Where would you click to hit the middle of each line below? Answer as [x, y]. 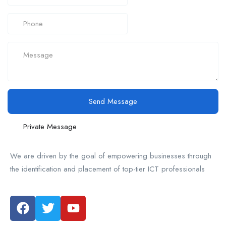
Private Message [50, 126]
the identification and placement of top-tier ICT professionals [107, 169]
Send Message [113, 101]
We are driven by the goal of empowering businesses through [111, 156]
